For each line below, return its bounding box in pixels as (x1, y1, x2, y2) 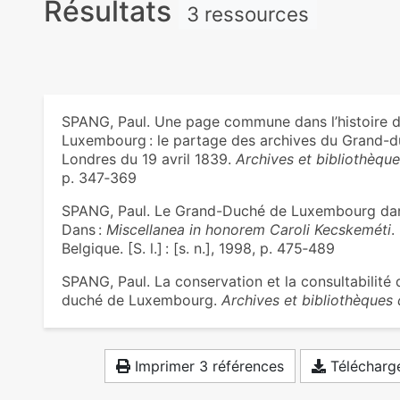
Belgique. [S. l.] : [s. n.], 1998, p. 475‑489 (61, 239, 335, 257)
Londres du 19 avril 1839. (61, 150, 236, 168)
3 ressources (186, 2, 309, 26)
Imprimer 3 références (130, 357, 285, 375)
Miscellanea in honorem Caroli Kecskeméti (105, 221, 391, 238)
